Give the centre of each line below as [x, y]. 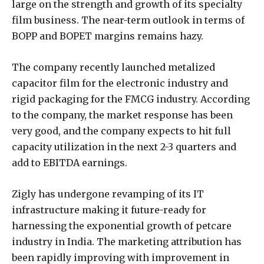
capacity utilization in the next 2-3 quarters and [124, 146]
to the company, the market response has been [122, 115]
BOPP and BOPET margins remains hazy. [108, 36]
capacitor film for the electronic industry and [120, 83]
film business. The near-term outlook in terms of [128, 20]
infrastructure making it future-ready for [109, 209]
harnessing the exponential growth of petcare [122, 225]
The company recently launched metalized [113, 67]
